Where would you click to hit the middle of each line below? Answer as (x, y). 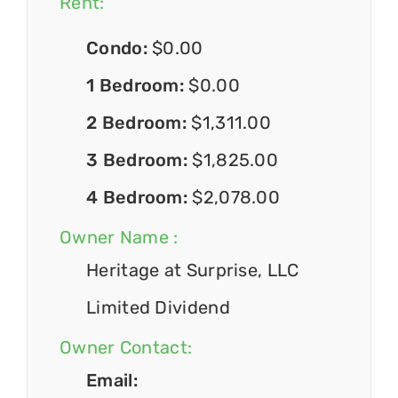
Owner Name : (119, 238)
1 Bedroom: (138, 86)
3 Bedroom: (139, 160)
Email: (112, 381)
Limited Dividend (158, 308)
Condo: (119, 48)
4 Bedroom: (139, 198)
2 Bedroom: (139, 123)
